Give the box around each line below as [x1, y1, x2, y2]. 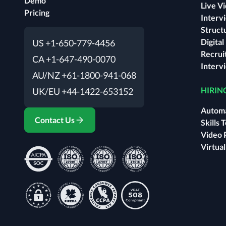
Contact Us [35, 115, 75, 125]
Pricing [24, 7, 49, 17]
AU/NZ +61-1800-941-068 [32, 69, 136, 81]
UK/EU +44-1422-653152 [32, 85, 133, 97]
